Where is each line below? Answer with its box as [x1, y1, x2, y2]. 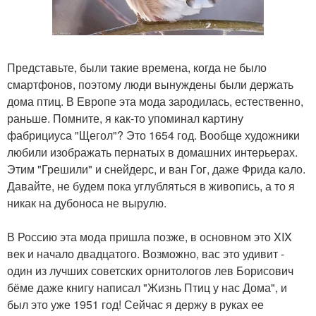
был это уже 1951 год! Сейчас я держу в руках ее [7, 296, 264, 312]
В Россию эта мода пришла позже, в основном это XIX [7, 229, 292, 245]
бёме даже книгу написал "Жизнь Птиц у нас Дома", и [7, 279, 287, 296]
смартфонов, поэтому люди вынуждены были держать [7, 76, 293, 92]
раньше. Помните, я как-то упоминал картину [7, 110, 243, 126]
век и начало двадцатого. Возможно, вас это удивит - [7, 245, 284, 262]
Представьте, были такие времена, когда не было [7, 59, 267, 75]
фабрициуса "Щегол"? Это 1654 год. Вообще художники [7, 127, 300, 143]
